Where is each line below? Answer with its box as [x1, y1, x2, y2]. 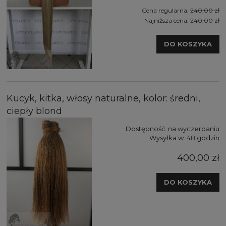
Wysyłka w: [149, 134, 185, 142]
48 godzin [187, 134, 219, 142]
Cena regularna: [142, 6, 190, 14]
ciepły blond [7, 105, 62, 117]
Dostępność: [126, 125, 166, 133]
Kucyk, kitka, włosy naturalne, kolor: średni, [7, 93, 200, 104]
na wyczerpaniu [168, 125, 219, 133]
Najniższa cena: [144, 16, 190, 24]
